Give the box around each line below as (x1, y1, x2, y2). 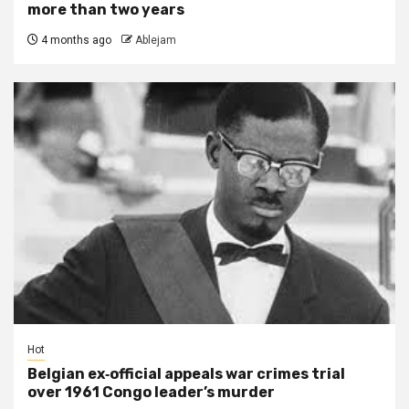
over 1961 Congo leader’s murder (27, 383, 275, 401)
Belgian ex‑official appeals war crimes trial (27, 364, 345, 383)
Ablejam (135, 33, 176, 47)
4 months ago (38, 33, 111, 47)
